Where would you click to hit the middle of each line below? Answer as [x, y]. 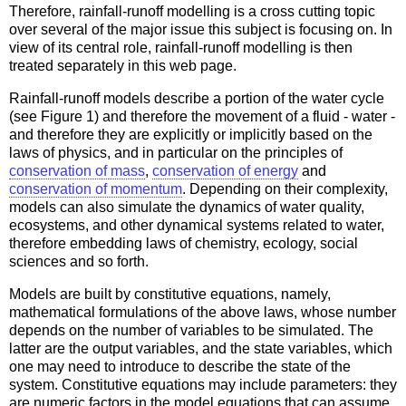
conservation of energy [225, 170]
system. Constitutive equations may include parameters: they [203, 384]
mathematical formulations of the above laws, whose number [203, 312]
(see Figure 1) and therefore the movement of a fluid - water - [202, 116]
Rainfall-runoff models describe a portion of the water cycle [197, 98]
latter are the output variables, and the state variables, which [201, 348]
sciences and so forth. [79, 261]
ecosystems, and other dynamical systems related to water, [197, 225]
